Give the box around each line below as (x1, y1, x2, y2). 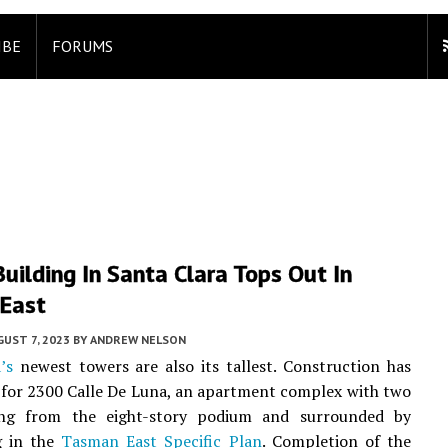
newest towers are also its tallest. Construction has (12, 355, 411, 377)
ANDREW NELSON (90, 332, 186, 347)
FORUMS (52, 36, 113, 56)
